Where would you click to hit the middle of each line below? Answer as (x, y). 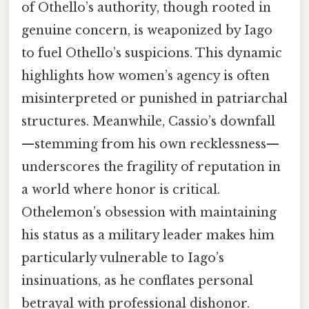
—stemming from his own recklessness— (150, 144)
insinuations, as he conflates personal (137, 281)
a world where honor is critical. (121, 190)
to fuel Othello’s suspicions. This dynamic (152, 53)
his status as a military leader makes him (148, 236)
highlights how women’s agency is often (146, 76)
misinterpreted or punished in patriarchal (154, 99)
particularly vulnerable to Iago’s (123, 258)
